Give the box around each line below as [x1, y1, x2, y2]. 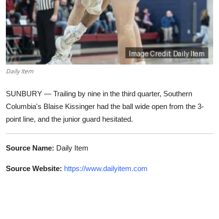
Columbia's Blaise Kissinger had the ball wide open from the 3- [6, 102, 204, 111]
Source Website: [6, 164, 62, 173]
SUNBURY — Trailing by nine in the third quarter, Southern [6, 89, 192, 98]
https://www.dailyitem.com [64, 164, 148, 173]
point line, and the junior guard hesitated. [6, 115, 133, 124]
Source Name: [6, 144, 54, 153]
